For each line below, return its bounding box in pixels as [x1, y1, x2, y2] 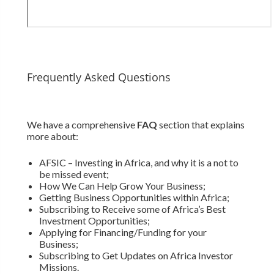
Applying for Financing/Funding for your [39, 226, 207, 239]
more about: [26, 130, 78, 143]
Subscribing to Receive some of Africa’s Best [39, 203, 226, 215]
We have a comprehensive [26, 119, 137, 131]
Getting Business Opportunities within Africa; [39, 191, 229, 204]
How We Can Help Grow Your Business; [39, 180, 206, 192]
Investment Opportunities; [39, 215, 150, 227]
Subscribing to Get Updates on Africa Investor [39, 250, 233, 262]
